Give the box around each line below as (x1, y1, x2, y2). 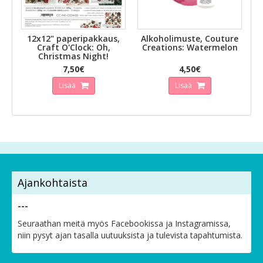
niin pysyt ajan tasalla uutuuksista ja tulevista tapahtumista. (18, 230, 242, 241)
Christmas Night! (38, 50, 109, 62)
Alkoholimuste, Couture (141, 33, 238, 44)
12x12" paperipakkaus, (27, 33, 120, 44)
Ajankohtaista (18, 176, 87, 190)
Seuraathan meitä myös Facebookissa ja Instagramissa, (18, 218, 231, 229)
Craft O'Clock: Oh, (36, 42, 110, 53)
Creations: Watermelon (141, 42, 238, 53)
